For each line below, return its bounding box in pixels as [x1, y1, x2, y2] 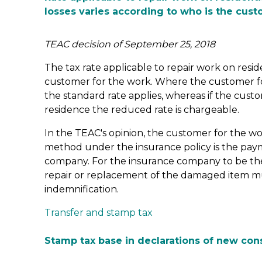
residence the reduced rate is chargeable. [44, 104, 239, 115]
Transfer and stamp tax [44, 207, 153, 218]
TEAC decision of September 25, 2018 [44, 39, 215, 50]
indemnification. [44, 184, 121, 195]
